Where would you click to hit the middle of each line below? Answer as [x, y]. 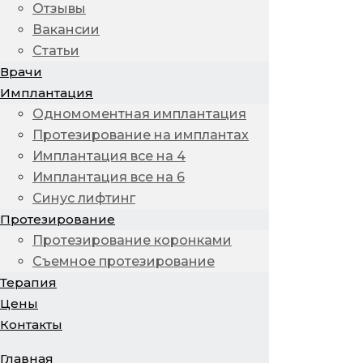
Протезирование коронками [132, 240]
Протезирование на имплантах [141, 135]
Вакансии [66, 30]
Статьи [56, 51]
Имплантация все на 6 [109, 177]
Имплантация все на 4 [109, 156]
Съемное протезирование [124, 261]
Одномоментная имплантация [139, 114]
